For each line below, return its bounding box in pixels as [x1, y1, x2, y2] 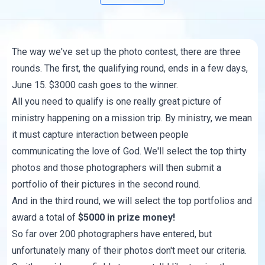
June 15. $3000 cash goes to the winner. [12, 79, 179, 91]
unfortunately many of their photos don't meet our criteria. [12, 245, 247, 257]
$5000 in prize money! [78, 212, 176, 224]
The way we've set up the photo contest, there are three [12, 46, 241, 58]
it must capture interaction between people [12, 129, 189, 141]
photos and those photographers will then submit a [12, 162, 222, 174]
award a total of [12, 212, 79, 224]
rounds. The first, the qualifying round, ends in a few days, [12, 63, 248, 75]
